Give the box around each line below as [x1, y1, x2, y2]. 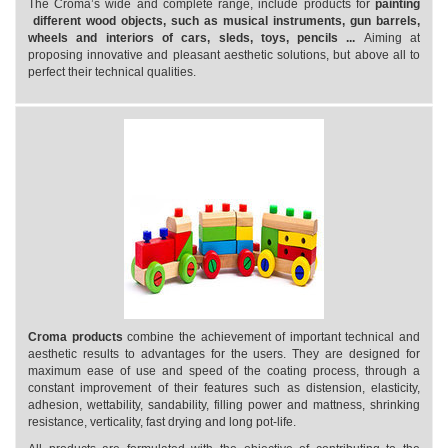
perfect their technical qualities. [28, 65, 196, 79]
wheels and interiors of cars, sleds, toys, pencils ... [28, 31, 364, 45]
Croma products [28, 330, 123, 344]
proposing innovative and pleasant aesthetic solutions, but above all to [28, 48, 420, 62]
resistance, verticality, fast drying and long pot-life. [28, 415, 296, 429]
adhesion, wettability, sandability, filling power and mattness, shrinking [28, 398, 420, 412]
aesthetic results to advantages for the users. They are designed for [28, 347, 420, 361]
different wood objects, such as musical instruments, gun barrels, [28, 14, 420, 28]
